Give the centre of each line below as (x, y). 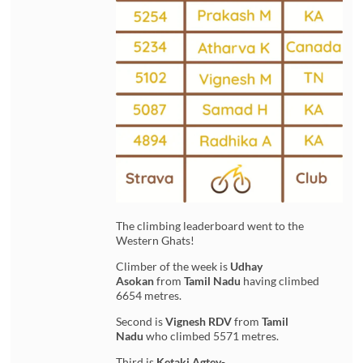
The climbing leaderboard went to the (210, 225)
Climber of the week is (173, 266)
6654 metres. (149, 295)
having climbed (280, 280)
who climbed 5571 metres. (213, 335)
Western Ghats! (156, 240)
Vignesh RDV (199, 321)
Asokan (135, 280)
